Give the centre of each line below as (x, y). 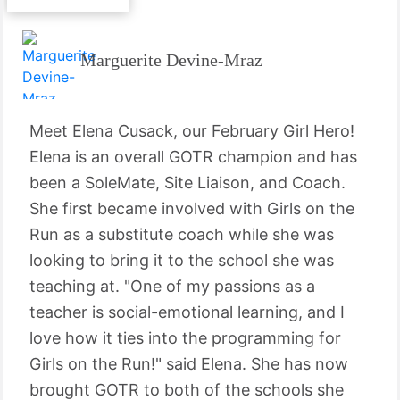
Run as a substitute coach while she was (182, 234)
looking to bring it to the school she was (182, 260)
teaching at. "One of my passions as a (172, 286)
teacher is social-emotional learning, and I (187, 312)
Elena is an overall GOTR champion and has (193, 157)
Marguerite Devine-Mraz (171, 59)
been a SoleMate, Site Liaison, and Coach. (187, 183)
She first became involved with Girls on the (192, 208)
